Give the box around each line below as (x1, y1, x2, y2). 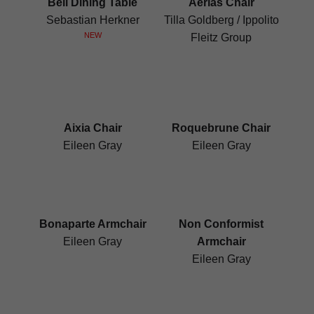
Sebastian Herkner (46, 14, 139, 27)
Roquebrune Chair (172, 121, 271, 134)
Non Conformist (179, 217, 264, 230)
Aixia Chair (63, 121, 122, 134)
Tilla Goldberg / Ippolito (163, 14, 279, 27)
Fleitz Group (191, 32, 252, 44)
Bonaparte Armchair (39, 217, 146, 230)
